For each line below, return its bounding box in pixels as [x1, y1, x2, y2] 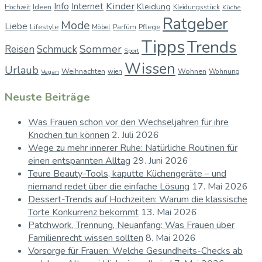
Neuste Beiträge [5, 89, 90, 105]
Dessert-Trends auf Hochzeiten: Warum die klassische [28, 193, 247, 206]
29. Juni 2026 [133, 154, 188, 168]
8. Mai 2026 [146, 232, 196, 245]
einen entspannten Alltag [28, 154, 130, 168]
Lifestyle [30, 21, 58, 32]
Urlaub [5, 63, 39, 77]
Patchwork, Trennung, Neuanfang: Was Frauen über [28, 219, 235, 232]
